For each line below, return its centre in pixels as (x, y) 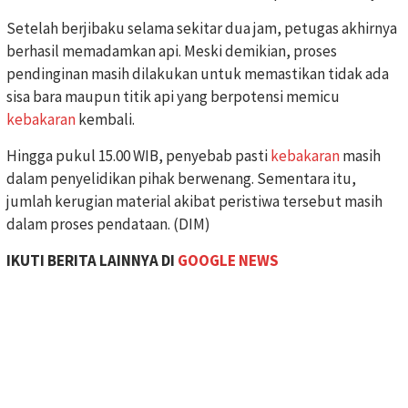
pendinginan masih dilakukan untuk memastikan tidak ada (198, 73)
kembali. (105, 119)
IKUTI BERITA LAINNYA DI (92, 260)
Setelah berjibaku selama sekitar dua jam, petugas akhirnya (202, 28)
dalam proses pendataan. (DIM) (108, 224)
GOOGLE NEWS (228, 260)
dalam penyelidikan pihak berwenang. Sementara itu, (181, 178)
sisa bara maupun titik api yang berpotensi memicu (173, 96)
